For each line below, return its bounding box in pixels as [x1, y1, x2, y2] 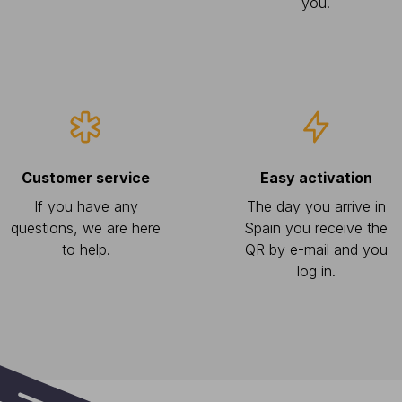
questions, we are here [11, 219, 162, 237]
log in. [296, 262, 336, 280]
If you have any [33, 197, 138, 215]
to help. [61, 240, 110, 258]
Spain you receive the [244, 219, 389, 237]
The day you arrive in [246, 197, 386, 215]
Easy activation [259, 169, 372, 187]
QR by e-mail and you [244, 240, 388, 258]
